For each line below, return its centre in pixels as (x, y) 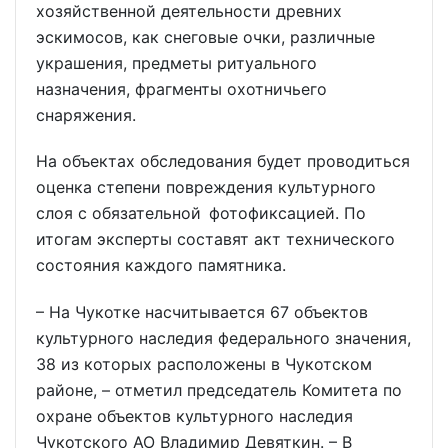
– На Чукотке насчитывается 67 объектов (202, 312)
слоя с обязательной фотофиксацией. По (201, 213)
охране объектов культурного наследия (194, 416)
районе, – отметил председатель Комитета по (219, 390)
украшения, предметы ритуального (176, 62)
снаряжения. (86, 114)
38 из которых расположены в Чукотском (204, 364)
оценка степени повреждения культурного (206, 187)
